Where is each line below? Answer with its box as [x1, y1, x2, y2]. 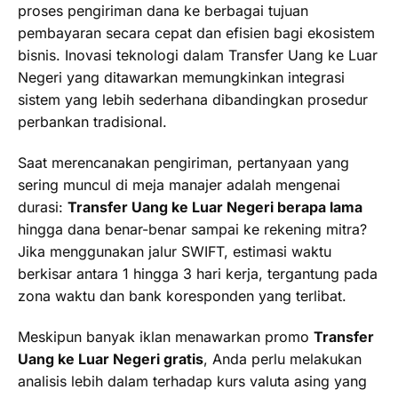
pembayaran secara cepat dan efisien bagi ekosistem [18, 23, 375, 42]
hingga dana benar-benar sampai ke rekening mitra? [18, 219, 367, 238]
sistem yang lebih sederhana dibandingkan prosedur [18, 90, 368, 108]
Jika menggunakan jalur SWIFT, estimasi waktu [18, 242, 331, 260]
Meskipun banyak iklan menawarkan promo [18, 327, 314, 346]
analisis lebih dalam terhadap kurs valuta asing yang [18, 371, 367, 390]
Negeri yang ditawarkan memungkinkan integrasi [18, 68, 345, 86]
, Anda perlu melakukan [203, 349, 362, 368]
